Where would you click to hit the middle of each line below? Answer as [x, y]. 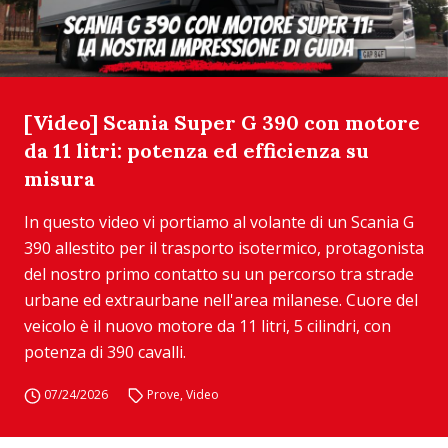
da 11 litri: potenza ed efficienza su [196, 150]
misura [59, 178]
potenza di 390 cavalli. [105, 352]
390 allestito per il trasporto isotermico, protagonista [224, 248]
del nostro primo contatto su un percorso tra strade [219, 274]
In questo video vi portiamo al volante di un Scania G [219, 222]
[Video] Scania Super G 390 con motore [222, 122]
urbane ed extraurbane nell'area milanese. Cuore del [221, 300]
